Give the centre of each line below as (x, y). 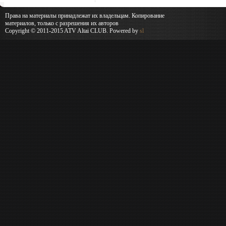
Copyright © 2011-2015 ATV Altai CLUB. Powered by (72, 31)
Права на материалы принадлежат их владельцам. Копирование (85, 16)
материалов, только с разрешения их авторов (62, 23)
